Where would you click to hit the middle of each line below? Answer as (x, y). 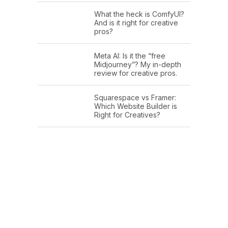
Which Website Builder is (136, 106)
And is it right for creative (136, 23)
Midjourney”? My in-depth (138, 65)
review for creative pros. (136, 73)
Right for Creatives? (127, 115)
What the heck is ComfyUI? (139, 14)
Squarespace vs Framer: (135, 98)
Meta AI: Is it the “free (130, 56)
